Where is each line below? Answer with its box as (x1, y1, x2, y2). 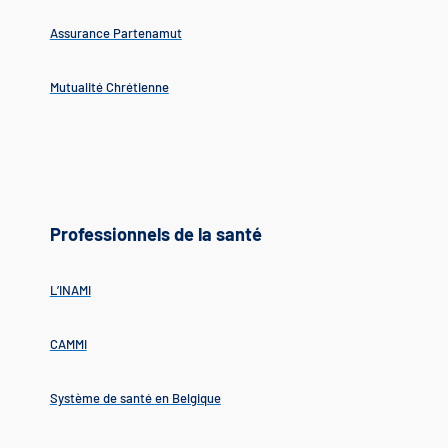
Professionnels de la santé (49, 222, 262, 245)
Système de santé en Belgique (49, 390, 221, 407)
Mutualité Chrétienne (49, 79, 169, 96)
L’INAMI (49, 281, 91, 298)
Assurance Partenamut (49, 25, 182, 42)
